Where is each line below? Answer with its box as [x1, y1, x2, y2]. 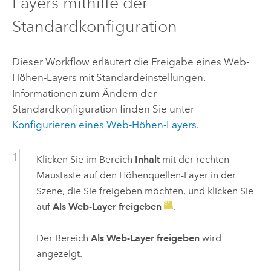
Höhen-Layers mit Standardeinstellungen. [11, 71, 205, 84]
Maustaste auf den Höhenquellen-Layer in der [36, 169, 236, 181]
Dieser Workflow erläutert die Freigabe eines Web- [11, 56, 249, 68]
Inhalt [134, 153, 160, 165]
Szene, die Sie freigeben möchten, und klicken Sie [36, 184, 253, 197]
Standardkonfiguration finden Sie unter [11, 103, 194, 116]
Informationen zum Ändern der [11, 87, 157, 100]
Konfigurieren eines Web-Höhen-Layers [11, 119, 197, 131]
